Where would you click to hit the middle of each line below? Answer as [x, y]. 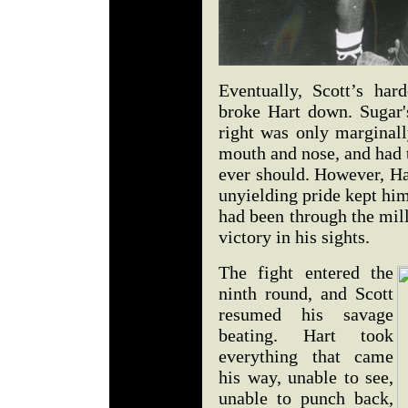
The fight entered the [306, 272]
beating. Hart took [306, 335]
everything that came [306, 356]
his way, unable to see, [306, 377]
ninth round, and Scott [306, 293]
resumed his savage [306, 314]
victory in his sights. [294, 237]
